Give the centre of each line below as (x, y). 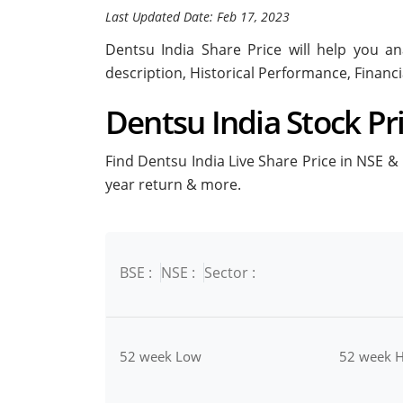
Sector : (230, 273)
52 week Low (161, 357)
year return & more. (173, 185)
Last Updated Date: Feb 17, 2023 (197, 17)
